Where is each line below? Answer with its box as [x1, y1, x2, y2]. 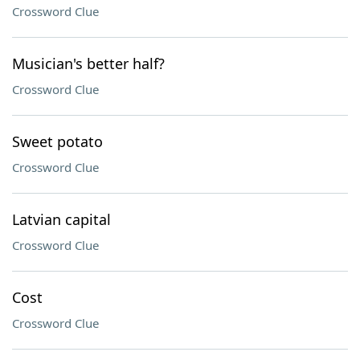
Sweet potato [12, 132, 103, 151]
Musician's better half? [12, 54, 165, 73]
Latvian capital [12, 210, 111, 229]
